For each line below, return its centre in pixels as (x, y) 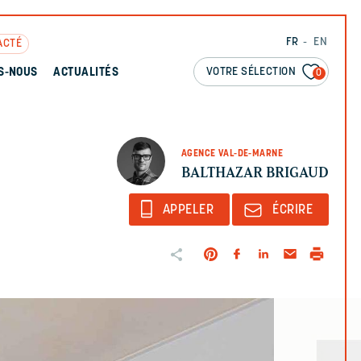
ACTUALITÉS (86, 73)
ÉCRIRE (293, 210)
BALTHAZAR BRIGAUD (255, 172)
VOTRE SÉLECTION (251, 72)
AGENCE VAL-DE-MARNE (232, 154)
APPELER (188, 210)
